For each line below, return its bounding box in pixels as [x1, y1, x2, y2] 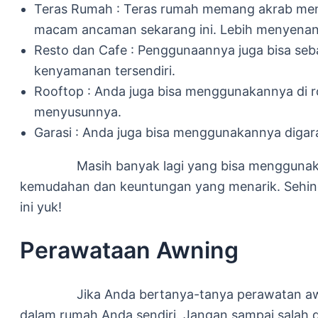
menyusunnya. [34, 104, 121, 119]
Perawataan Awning [20, 236, 238, 265]
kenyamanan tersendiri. [34, 62, 175, 78]
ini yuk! [20, 199, 62, 214]
